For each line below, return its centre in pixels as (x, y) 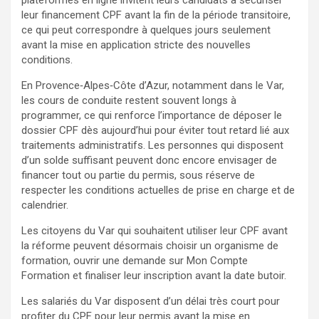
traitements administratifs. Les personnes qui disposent (152, 145)
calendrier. (45, 205)
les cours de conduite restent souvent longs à (129, 100)
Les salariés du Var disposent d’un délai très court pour (151, 301)
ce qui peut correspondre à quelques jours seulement (146, 30)
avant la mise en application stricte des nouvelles (136, 45)
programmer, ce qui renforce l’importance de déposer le (152, 115)
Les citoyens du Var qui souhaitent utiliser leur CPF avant (155, 230)
